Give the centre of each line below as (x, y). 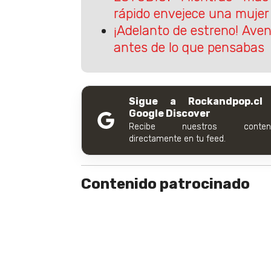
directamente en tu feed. (177, 139)
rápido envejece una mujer (191, 14)
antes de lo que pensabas (189, 48)
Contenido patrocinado (165, 184)
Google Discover (170, 114)
